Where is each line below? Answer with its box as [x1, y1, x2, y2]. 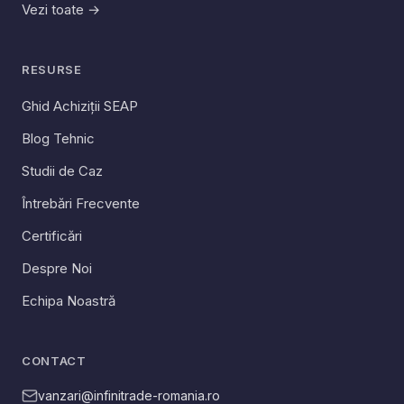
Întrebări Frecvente [22, 195, 140, 212]
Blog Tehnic [22, 130, 95, 147]
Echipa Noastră [22, 292, 115, 309]
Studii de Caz [22, 162, 103, 179]
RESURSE [22, 62, 82, 77]
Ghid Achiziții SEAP [22, 97, 138, 115]
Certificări [22, 227, 82, 244]
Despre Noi [22, 260, 92, 277]
